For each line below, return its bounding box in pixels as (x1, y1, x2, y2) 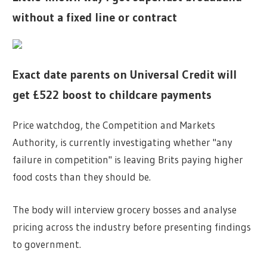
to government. (13, 237, 82, 250)
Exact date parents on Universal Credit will (13, 67, 237, 82)
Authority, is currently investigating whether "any (13, 136, 233, 149)
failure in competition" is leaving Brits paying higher (13, 153, 244, 166)
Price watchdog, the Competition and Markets (13, 119, 216, 132)
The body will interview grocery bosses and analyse (13, 203, 237, 216)
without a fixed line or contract (13, 10, 178, 25)
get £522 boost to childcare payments (13, 87, 212, 102)
